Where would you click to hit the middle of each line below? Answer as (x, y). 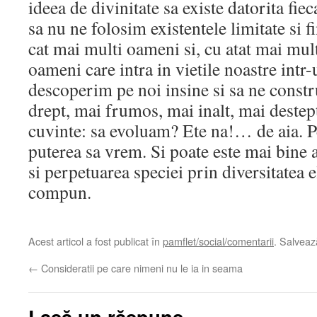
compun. (60, 192)
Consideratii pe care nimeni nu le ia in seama (140, 268)
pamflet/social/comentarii (218, 241)
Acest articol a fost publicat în (96, 241)
